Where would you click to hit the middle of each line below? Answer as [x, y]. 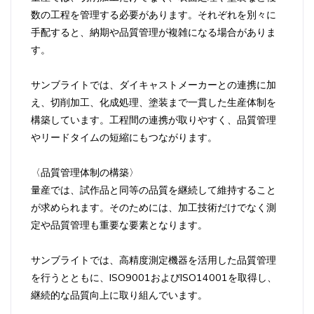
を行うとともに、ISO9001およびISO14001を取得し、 [154, 277]
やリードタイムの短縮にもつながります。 [124, 137]
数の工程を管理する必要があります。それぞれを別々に [153, 14]
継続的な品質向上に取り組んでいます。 [119, 295]
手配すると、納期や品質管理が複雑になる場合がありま [153, 32]
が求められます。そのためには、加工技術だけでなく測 [153, 207]
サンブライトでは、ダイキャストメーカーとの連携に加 [153, 84]
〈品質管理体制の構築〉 [85, 172]
